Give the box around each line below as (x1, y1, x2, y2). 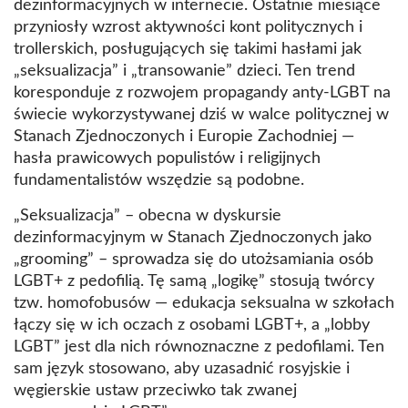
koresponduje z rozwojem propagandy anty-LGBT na (14, 85, 391, 102)
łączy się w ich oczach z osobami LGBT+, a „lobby (14, 317, 370, 334)
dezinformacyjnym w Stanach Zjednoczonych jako (14, 229, 372, 247)
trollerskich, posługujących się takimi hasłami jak (14, 41, 362, 58)
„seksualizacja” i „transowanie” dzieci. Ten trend (14, 63, 355, 80)
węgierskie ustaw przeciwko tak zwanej (14, 382, 297, 400)
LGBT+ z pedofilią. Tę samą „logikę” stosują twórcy (14, 273, 374, 291)
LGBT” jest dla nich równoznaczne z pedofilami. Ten (14, 339, 384, 356)
